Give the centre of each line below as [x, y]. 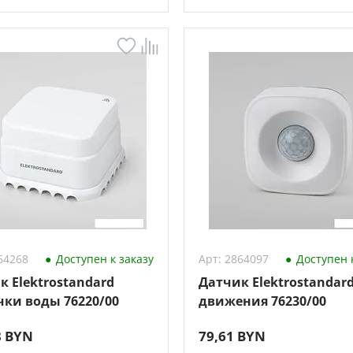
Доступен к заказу [103, 259]
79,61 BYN [232, 336]
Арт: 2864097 [233, 259]
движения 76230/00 [262, 301]
